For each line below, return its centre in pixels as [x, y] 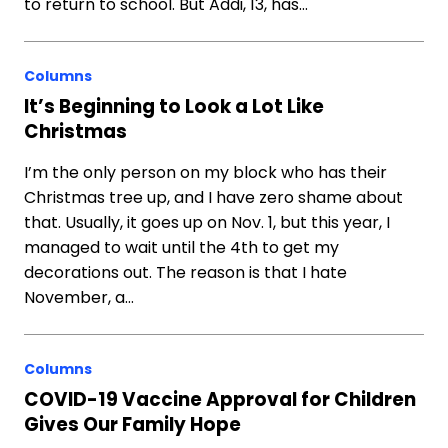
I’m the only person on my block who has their [205, 172]
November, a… [79, 297]
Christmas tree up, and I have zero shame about [213, 197]
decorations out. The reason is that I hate [185, 272]
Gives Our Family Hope [132, 424]
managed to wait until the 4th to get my [181, 247]
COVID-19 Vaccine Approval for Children [220, 399]
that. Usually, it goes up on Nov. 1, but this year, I [207, 222]
